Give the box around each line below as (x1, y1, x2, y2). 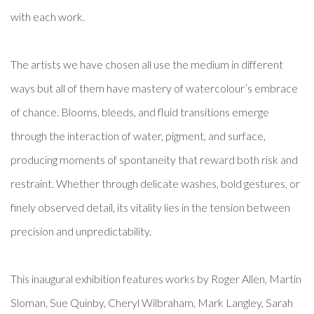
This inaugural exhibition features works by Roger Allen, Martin (11, 272, 301, 285)
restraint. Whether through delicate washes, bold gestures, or (11, 177, 300, 190)
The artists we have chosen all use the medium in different (11, 57, 283, 71)
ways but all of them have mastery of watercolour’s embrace (11, 81, 298, 95)
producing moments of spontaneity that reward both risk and (11, 153, 298, 166)
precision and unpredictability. (11, 224, 151, 238)
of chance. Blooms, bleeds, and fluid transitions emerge (11, 105, 269, 118)
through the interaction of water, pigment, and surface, (11, 129, 266, 142)
